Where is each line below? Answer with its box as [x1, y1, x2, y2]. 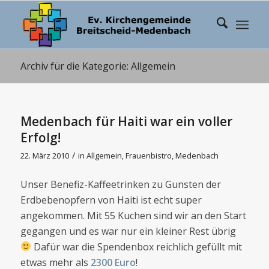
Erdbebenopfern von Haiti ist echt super [20, 193, 202, 207]
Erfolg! [20, 129, 61, 146]
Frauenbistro [125, 150, 172, 161]
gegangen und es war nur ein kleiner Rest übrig [20, 224, 236, 238]
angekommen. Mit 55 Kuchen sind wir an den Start [20, 208, 246, 222]
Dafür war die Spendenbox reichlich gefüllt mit [31, 240, 242, 253]
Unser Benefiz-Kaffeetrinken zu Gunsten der [20, 177, 221, 191]
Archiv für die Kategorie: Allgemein [20, 59, 175, 73]
